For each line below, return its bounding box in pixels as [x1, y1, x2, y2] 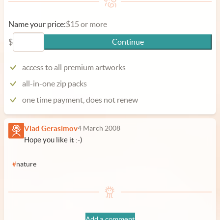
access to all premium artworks [22, 63, 126, 72]
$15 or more [66, 20, 107, 28]
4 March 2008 [78, 125, 120, 132]
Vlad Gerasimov [24, 124, 78, 133]
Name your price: [8, 20, 66, 28]
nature [16, 161, 36, 168]
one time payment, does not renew [22, 95, 138, 104]
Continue [112, 37, 144, 46]
